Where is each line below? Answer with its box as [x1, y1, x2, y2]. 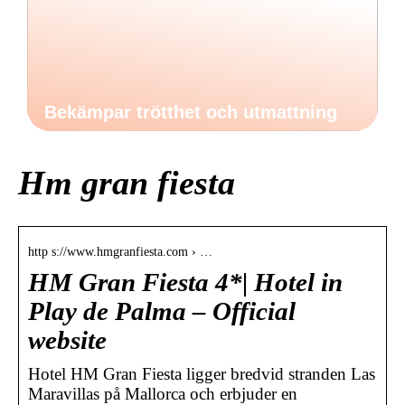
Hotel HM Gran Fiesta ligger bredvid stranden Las [28, 363, 375, 383]
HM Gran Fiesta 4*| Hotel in [28, 268, 343, 297]
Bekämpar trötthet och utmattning [44, 102, 337, 122]
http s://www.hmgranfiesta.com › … [28, 244, 212, 259]
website [28, 325, 107, 354]
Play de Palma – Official [28, 297, 296, 325]
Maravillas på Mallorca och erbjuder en [28, 383, 297, 403]
